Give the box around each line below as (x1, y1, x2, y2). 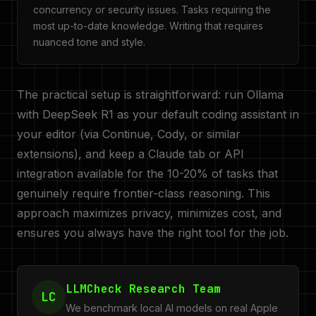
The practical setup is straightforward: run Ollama (17, 87, 284, 102)
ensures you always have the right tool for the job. (17, 226, 288, 240)
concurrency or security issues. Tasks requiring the (33, 4, 271, 16)
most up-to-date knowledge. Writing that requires (33, 20, 263, 32)
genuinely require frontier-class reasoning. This (17, 186, 270, 200)
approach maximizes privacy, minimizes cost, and (17, 206, 281, 220)
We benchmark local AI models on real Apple (66, 302, 278, 314)
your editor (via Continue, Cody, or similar (17, 127, 241, 141)
